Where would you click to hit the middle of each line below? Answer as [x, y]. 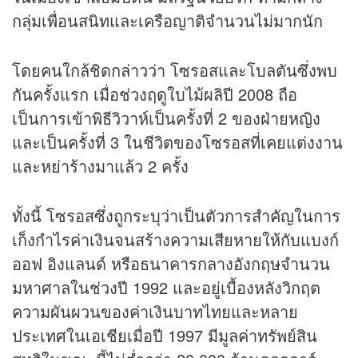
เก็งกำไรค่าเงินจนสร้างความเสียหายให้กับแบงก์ [175, 240]
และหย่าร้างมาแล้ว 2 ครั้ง [100, 166]
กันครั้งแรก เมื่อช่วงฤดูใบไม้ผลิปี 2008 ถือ [155, 94]
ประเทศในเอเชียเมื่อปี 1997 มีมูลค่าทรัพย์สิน [165, 336]
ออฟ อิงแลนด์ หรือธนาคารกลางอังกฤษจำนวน [171, 264]
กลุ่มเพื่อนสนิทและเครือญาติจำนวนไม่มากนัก [172, 21]
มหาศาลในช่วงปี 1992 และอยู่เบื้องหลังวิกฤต [166, 288]
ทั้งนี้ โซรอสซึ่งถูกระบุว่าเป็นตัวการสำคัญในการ [176, 216]
